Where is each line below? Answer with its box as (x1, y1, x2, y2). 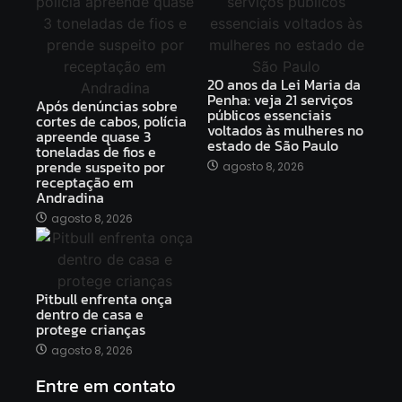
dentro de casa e (36, 302, 144, 325)
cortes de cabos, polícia (36, 109, 187, 132)
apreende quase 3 (36, 125, 151, 147)
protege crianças (36, 318, 145, 340)
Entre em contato (36, 371, 176, 399)
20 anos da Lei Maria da (207, 73, 361, 95)
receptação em (36, 170, 134, 193)
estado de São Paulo (207, 134, 338, 156)
